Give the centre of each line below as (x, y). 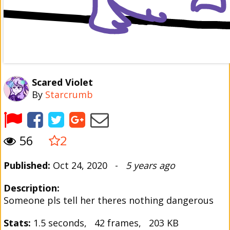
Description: (32, 188)
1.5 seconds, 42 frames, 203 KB (105, 223)
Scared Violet (62, 82)
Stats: (17, 223)
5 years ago (150, 165)
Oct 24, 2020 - (88, 165)
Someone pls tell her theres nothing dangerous (109, 200)
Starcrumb (69, 94)
